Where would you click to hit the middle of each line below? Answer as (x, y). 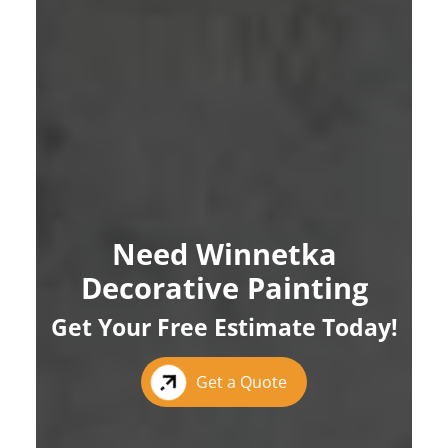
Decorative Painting (224, 288)
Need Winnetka (224, 254)
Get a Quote (241, 382)
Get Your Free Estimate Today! (224, 327)
